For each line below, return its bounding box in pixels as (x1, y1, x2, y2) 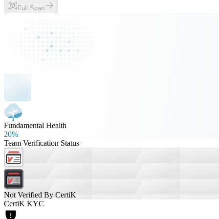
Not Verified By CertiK (4, 191, 76, 199)
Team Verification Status (4, 139, 79, 147)
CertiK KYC (4, 199, 44, 208)
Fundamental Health (4, 121, 66, 130)
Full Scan (18, 4, 44, 12)
